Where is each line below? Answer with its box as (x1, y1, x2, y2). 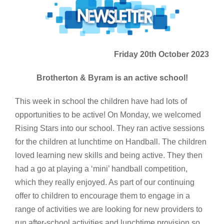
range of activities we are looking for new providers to (15, 204, 202, 213)
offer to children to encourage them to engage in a (15, 191, 190, 200)
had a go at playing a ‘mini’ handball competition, (15, 164, 187, 173)
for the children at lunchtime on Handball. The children (15, 137, 206, 146)
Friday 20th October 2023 (114, 49, 209, 58)
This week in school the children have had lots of (15, 96, 187, 105)
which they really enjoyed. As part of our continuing (15, 177, 194, 186)
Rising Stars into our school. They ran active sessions (15, 123, 204, 132)
